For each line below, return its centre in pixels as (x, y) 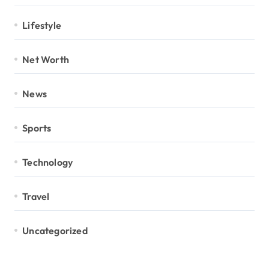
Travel (36, 196)
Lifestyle (42, 25)
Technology (48, 162)
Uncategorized (55, 230)
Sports (37, 128)
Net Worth (46, 59)
